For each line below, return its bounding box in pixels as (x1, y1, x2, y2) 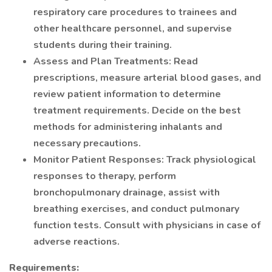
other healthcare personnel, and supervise (33, 22, 232, 35)
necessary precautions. (33, 137, 141, 150)
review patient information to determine (33, 87, 221, 101)
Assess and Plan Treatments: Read (33, 55, 198, 68)
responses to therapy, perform (33, 169, 176, 183)
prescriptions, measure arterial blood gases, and (33, 71, 261, 84)
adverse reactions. (33, 235, 120, 248)
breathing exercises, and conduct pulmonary (33, 202, 239, 216)
